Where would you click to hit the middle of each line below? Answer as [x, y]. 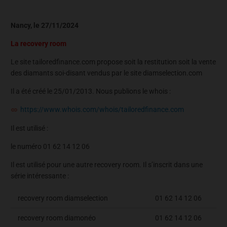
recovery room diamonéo [57, 218]
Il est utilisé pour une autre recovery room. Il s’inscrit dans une [107, 165]
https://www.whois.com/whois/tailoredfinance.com [102, 109]
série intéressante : [40, 176]
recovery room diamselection [63, 198]
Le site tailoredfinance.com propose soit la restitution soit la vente [113, 62]
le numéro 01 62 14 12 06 [50, 147]
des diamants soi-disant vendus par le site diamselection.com [106, 73]
